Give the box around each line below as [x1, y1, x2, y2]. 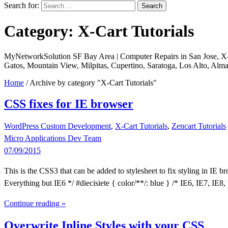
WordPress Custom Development [4, 121, 111, 130]
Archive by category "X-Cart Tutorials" [30, 78, 157, 87]
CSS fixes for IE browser [4, 97, 133, 110]
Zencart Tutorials [172, 121, 226, 130]
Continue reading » [4, 198, 66, 208]
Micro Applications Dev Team [4, 133, 101, 142]
